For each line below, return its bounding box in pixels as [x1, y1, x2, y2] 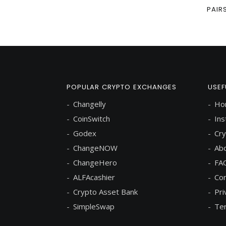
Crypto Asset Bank [73, 187, 138, 197]
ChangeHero [73, 157, 117, 168]
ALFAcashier [73, 172, 115, 183]
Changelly [73, 99, 106, 109]
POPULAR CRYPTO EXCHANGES [67, 82, 177, 92]
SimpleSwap [73, 201, 115, 212]
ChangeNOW [73, 143, 118, 153]
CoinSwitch [73, 114, 110, 124]
